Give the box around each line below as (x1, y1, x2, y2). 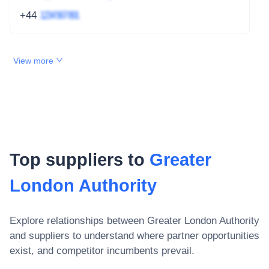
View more (13, 55, 56, 65)
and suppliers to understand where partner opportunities (10, 229, 259, 241)
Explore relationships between (10, 214, 147, 226)
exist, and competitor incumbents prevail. (10, 244, 195, 256)
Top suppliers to (10, 150, 150, 169)
